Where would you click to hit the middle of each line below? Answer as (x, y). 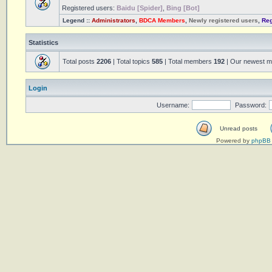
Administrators (114, 20)
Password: (251, 105)
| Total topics (131, 61)
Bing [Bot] (183, 8)
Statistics (43, 42)
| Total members (188, 61)
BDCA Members (162, 20)
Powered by (234, 141)
